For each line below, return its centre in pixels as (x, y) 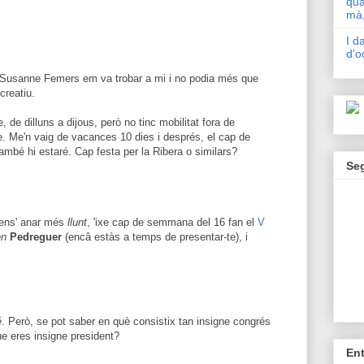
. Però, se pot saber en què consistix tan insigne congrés (136, 321)
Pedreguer (36, 236)
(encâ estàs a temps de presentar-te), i (155, 236)
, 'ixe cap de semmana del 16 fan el (172, 222)
